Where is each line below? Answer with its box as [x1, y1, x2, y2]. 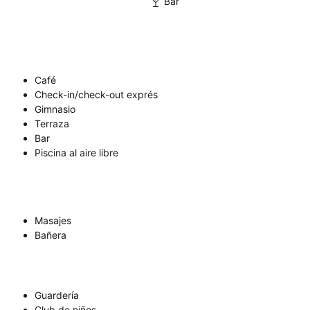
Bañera [35, 229, 66, 241]
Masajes [35, 215, 71, 227]
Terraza [35, 118, 69, 130]
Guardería [35, 289, 79, 302]
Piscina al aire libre [35, 147, 118, 159]
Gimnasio [35, 103, 75, 116]
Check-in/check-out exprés [35, 89, 158, 101]
